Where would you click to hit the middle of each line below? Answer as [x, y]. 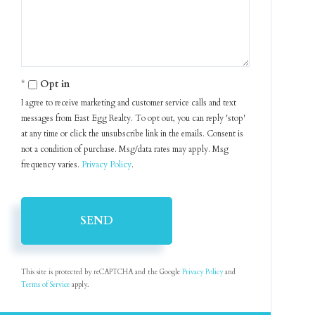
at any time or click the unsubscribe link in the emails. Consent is [133, 134]
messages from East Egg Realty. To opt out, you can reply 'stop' [134, 118]
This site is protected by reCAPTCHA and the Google [102, 272]
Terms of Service [46, 285]
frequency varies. [52, 165]
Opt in [55, 84]
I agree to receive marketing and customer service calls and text [129, 103]
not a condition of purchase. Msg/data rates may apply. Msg [125, 149]
